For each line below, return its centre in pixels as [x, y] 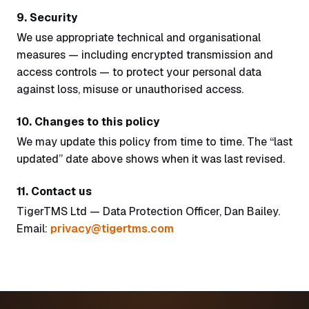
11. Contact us [54, 191]
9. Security [47, 18]
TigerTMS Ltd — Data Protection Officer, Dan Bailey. [148, 211]
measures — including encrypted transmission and [145, 55]
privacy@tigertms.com [112, 229]
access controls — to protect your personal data [139, 72]
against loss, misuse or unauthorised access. [130, 89]
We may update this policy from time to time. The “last [154, 142]
